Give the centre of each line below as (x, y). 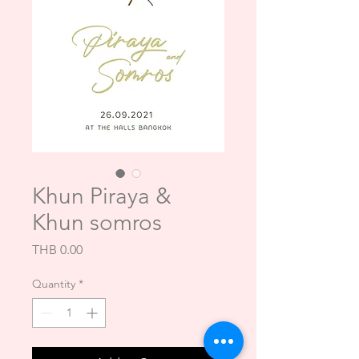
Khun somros (97, 222)
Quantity (54, 284)
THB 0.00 (57, 250)
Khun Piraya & (102, 196)
